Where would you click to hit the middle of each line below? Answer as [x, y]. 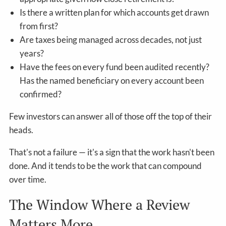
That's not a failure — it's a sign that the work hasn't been [112, 152]
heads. [21, 130]
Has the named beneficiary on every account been [112, 80]
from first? [39, 26]
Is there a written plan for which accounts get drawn [115, 12]
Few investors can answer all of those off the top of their [111, 116]
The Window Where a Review [100, 204]
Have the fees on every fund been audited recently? [115, 67]
